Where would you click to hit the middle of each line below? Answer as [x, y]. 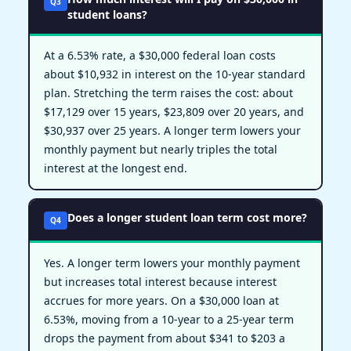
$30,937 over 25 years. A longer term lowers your [172, 131]
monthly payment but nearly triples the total [160, 150]
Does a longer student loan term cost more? [188, 218]
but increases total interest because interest [160, 281]
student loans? [108, 14]
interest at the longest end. [115, 168]
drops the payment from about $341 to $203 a [164, 338]
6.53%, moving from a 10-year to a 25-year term [168, 319]
